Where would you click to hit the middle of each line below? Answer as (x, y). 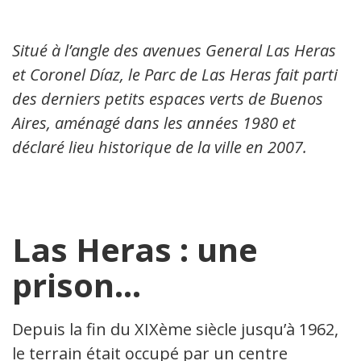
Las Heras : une (135, 249)
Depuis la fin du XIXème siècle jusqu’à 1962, (175, 329)
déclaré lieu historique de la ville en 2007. (160, 147)
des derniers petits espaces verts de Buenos (168, 98)
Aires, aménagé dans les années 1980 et (154, 122)
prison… (77, 284)
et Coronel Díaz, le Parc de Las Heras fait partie (179, 74)
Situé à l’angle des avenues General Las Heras (174, 50)
